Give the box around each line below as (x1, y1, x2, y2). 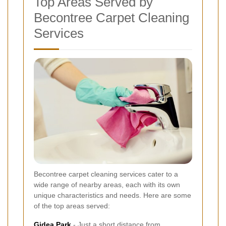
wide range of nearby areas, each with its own (34, 180, 180, 189)
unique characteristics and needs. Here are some (34, 191, 191, 199)
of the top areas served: (34, 201, 110, 210)
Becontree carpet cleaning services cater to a (34, 169, 178, 178)
